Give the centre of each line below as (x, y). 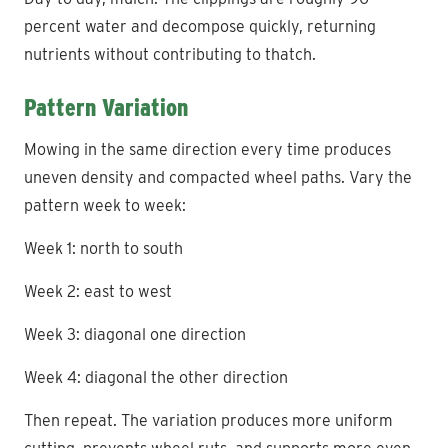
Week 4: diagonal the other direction (156, 377)
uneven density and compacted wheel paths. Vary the (218, 177)
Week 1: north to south (103, 248)
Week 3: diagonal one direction (135, 334)
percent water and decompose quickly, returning (200, 26)
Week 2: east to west (98, 291)
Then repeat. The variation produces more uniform (208, 420)
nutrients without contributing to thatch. (170, 54)
